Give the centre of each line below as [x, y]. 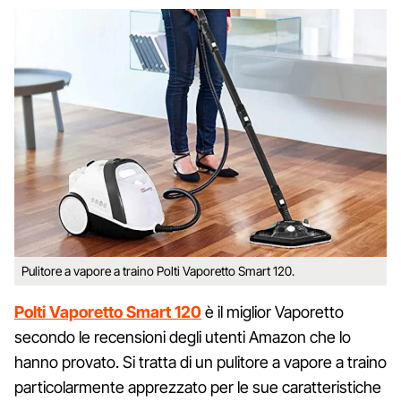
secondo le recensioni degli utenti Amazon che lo [183, 337]
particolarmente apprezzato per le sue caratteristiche [198, 388]
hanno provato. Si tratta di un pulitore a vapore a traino [200, 363]
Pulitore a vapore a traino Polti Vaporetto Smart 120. [158, 271]
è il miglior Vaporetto [273, 312]
